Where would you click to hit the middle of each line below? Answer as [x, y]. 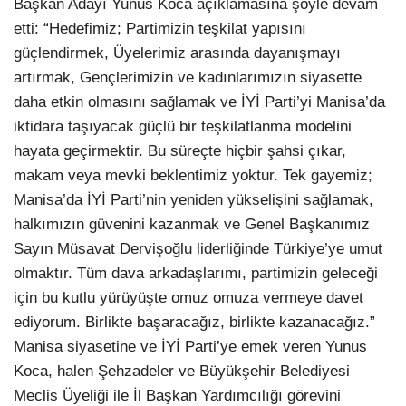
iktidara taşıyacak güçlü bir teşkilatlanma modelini [183, 127]
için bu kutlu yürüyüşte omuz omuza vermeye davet [188, 298]
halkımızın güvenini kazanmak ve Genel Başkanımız [192, 225]
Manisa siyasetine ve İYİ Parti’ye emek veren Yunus [190, 347]
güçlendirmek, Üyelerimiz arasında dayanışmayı [177, 53]
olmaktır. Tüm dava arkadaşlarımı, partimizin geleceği [196, 274]
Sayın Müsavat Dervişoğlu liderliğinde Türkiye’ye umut [198, 249]
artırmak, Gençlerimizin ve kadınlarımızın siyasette [188, 78]
